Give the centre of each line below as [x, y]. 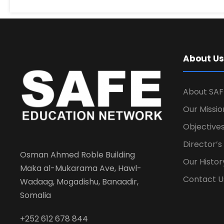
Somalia [35, 195]
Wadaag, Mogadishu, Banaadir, [79, 181]
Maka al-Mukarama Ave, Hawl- [81, 168]
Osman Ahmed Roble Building [77, 154]
